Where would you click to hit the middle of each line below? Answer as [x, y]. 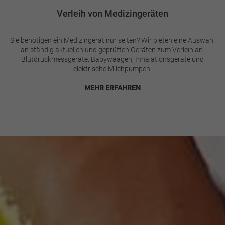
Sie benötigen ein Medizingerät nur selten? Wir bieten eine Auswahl [113, 40]
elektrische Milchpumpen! [113, 69]
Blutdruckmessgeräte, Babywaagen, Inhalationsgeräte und [113, 59]
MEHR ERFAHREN [113, 88]
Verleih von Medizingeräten [113, 13]
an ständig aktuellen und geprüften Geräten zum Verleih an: [113, 49]
